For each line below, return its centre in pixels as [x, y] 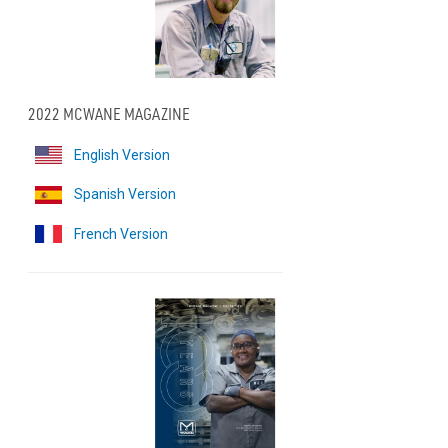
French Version [120, 233]
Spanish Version [124, 194]
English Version [121, 154]
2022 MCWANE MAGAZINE [109, 114]
